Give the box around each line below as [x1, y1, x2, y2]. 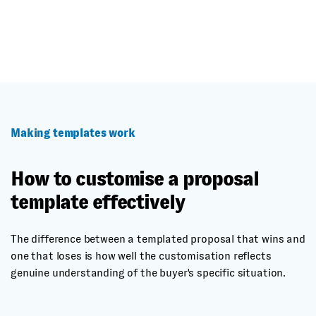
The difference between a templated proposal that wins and [11, 233, 305, 245]
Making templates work [11, 127, 135, 139]
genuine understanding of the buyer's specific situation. [11, 267, 286, 279]
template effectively [11, 191, 185, 213]
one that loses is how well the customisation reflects [11, 250, 272, 262]
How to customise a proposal [11, 168, 259, 190]
